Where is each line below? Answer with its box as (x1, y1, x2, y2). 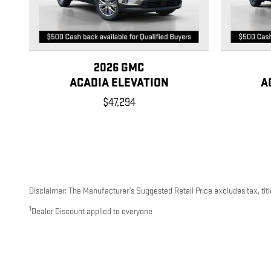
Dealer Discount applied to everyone (31, 206, 152, 217)
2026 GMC (94, 60, 144, 76)
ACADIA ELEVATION (69, 76, 169, 91)
